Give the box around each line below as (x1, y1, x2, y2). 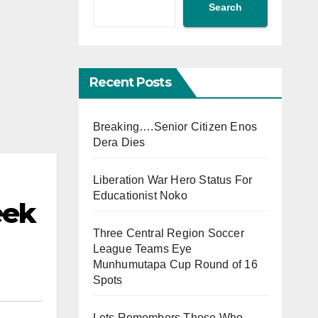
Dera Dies (92, 136, 146, 148)
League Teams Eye (92, 242, 192, 255)
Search (209, 1, 242, 13)
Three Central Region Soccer (92, 226, 244, 239)
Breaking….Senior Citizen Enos (92, 120, 258, 133)
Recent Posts (89, 74, 171, 90)
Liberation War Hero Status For (92, 173, 253, 186)
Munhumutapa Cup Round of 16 (92, 258, 258, 270)
